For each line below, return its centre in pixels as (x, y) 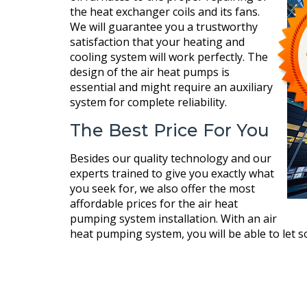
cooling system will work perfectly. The (169, 57)
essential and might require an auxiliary (171, 87)
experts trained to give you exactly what (172, 173)
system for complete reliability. (148, 102)
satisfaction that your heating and (157, 41)
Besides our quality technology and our (171, 158)
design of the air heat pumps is (150, 72)
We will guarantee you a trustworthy (164, 26)
